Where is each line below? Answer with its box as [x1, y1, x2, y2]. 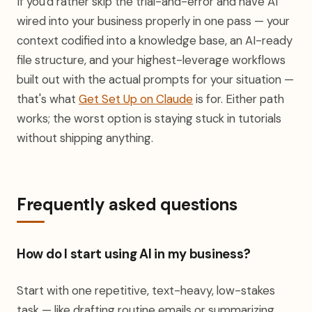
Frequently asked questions [17, 194, 237, 215]
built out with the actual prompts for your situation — [17, 72, 294, 87]
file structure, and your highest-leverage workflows [17, 52, 286, 68]
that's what [17, 91, 79, 107]
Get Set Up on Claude [79, 91, 193, 107]
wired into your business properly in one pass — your [17, 13, 290, 29]
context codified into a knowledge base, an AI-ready [17, 33, 292, 48]
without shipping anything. [17, 130, 153, 146]
